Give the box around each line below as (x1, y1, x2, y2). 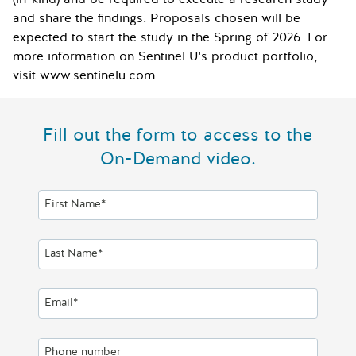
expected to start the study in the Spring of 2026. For (13, 29, 327, 46)
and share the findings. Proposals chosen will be (13, 10, 300, 27)
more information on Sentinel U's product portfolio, (13, 48, 318, 65)
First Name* (44, 196, 106, 211)
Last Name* (44, 246, 103, 261)
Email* (44, 295, 78, 310)
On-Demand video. (99, 147, 256, 171)
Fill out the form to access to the (43, 123, 313, 147)
